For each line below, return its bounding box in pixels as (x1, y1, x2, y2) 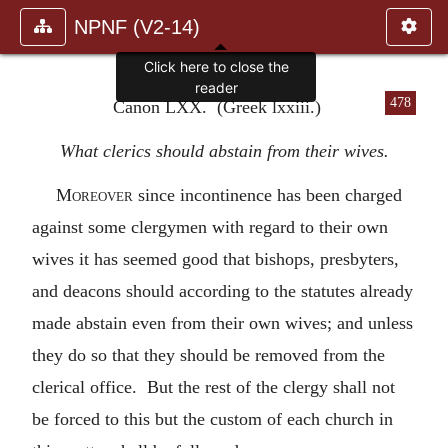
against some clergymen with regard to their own (32, 216, 388, 237)
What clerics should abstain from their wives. (59, 140, 389, 161)
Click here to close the (143, 58, 289, 76)
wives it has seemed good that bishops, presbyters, (32, 248, 399, 269)
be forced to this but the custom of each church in (32, 408, 393, 429)
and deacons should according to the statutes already (32, 280, 413, 301)
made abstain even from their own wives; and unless (32, 312, 413, 333)
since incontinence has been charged (133, 184, 402, 205)
